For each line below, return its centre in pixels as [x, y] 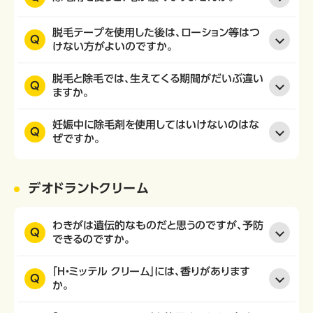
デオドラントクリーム [89, 188]
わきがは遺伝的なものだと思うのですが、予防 [158, 225]
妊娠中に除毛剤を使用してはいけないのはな [156, 125]
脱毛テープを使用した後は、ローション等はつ [156, 32]
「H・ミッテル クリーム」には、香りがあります [151, 271]
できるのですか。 [92, 239]
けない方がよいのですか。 [113, 46]
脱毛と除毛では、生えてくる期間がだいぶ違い [158, 79]
